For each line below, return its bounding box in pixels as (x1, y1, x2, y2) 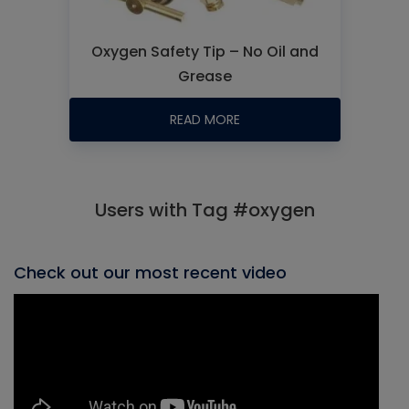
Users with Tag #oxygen (94, 197, 315, 223)
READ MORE (169, 110, 240, 129)
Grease (177, 66, 232, 87)
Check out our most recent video (14, 261, 287, 284)
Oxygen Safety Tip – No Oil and (90, 41, 319, 62)
